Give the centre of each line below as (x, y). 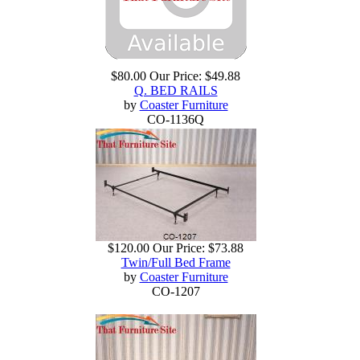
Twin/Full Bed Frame (176, 263)
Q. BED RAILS (176, 91)
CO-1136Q (176, 120)
